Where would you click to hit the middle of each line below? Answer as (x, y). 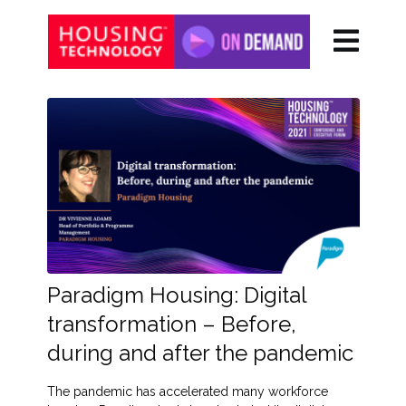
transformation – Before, (171, 324)
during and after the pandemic (200, 353)
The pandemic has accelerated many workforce (187, 392)
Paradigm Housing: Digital (176, 295)
